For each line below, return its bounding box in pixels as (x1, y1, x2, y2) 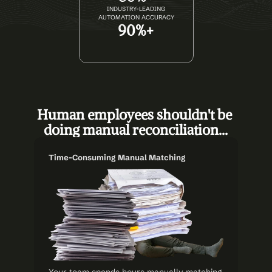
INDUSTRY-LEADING (107, 5, 165, 13)
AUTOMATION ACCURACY (98, 13, 174, 21)
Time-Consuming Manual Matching (49, 152, 186, 162)
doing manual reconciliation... (44, 121, 228, 138)
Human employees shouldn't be (36, 106, 232, 123)
